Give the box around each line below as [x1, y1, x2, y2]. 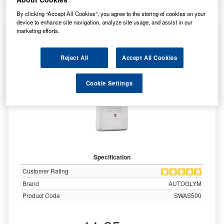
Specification [93, 152, 130, 161]
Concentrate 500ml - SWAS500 [49, 33, 174, 46]
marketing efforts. [16, 26, 60, 35]
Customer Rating [22, 166, 68, 175]
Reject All [60, 53, 88, 62]
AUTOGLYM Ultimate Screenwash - [41, 23, 183, 36]
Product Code [22, 191, 60, 199]
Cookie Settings [85, 79, 133, 87]
